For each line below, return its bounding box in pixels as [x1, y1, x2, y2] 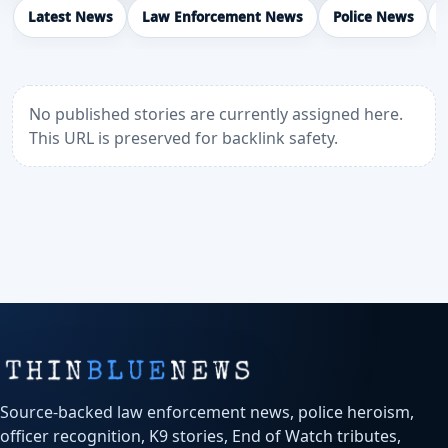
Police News [332, 8, 414, 27]
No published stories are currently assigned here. [29, 103, 403, 126]
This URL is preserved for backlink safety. [29, 127, 338, 150]
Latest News [27, 8, 113, 27]
